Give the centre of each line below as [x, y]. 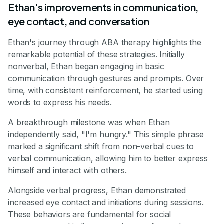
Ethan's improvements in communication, [103, 7]
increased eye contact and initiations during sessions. [106, 203]
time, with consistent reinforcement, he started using [105, 91]
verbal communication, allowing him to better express [108, 159]
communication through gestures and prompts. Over [106, 79]
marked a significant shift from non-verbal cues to [101, 147]
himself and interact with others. [67, 171]
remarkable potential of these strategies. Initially [96, 55]
